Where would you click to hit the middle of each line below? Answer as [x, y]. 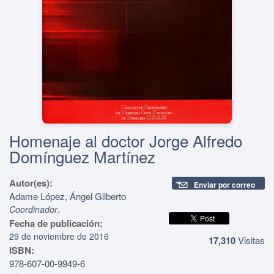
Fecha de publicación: [56, 223]
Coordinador [33, 209]
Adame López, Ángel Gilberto [68, 196]
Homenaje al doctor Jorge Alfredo [126, 140]
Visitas [250, 240]
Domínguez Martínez [82, 156]
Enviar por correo [225, 184]
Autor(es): [32, 183]
